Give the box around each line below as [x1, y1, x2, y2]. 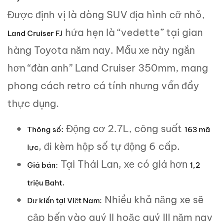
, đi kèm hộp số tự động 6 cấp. [38, 140, 180, 153]
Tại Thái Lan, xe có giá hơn [58, 158, 190, 171]
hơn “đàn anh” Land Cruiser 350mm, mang [7, 62, 208, 74]
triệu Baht [27, 178, 62, 188]
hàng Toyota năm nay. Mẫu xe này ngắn [7, 44, 195, 57]
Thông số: [27, 125, 64, 135]
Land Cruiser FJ [7, 29, 63, 38]
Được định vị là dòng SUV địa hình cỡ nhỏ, [7, 8, 205, 21]
